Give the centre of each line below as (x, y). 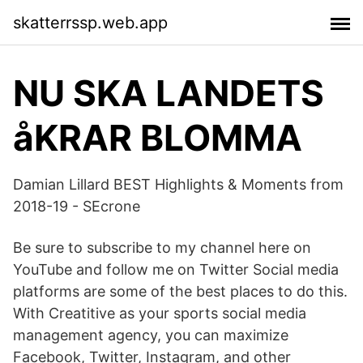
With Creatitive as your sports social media (160, 313)
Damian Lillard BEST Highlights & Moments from (178, 184)
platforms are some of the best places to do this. (180, 291)
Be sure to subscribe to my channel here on (162, 248)
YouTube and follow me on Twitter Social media (176, 269)
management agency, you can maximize (151, 335)
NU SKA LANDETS (169, 93)
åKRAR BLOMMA (158, 138)
